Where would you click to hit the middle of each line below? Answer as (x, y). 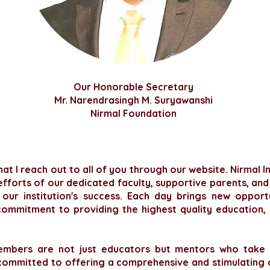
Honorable (118, 87)
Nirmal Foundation (133, 113)
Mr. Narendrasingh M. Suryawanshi (133, 100)
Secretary (168, 87)
